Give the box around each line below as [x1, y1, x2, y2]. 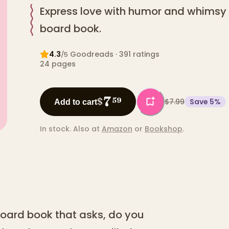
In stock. [40, 124, 71, 134]
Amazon [102, 124, 132, 134]
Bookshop [145, 124, 182, 134]
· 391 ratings [113, 49, 159, 60]
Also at [73, 124, 100, 134]
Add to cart [54, 97, 97, 106]
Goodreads [70, 49, 113, 60]
